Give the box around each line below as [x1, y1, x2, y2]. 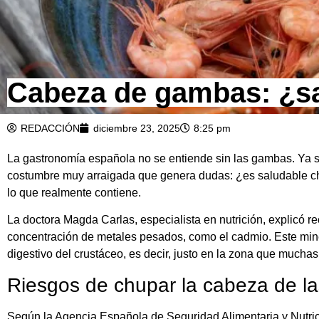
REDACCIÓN [21, 122, 80, 134]
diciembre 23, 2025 [93, 122, 180, 134]
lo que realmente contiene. [7, 186, 141, 199]
